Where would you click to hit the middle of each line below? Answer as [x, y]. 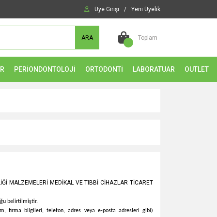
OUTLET [197, 69]
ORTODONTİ [104, 69]
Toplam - [149, 38]
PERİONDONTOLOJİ [45, 69]
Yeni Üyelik [146, 9]
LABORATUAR [154, 69]
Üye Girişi [107, 9]
